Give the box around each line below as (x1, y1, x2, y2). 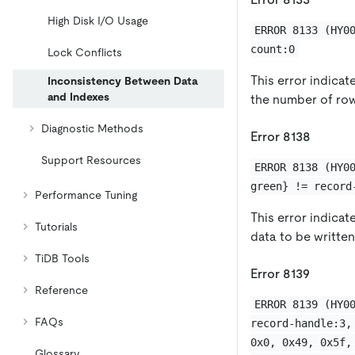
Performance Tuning (35, 189, 137, 201)
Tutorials (35, 220, 78, 233)
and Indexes (48, 90, 109, 103)
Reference (35, 284, 88, 296)
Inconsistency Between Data (48, 74, 198, 87)
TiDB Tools (35, 252, 90, 265)
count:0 (250, 42, 295, 55)
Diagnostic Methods (41, 122, 143, 135)
